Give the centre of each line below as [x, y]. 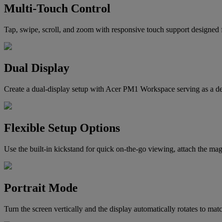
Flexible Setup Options [62, 128]
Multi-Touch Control [57, 8]
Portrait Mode [41, 188]
